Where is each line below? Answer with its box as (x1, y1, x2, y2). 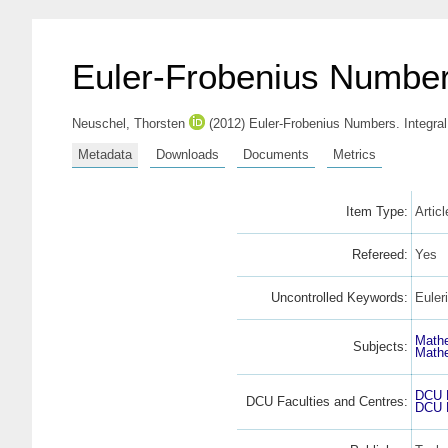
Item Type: (345, 203, 408, 219)
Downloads (156, 146, 219, 162)
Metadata (78, 146, 132, 162)
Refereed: (351, 246, 408, 262)
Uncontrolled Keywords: (270, 289, 408, 305)
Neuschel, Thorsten (72, 116, 185, 131)
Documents (243, 146, 309, 162)
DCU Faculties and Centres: (245, 393, 408, 409)
